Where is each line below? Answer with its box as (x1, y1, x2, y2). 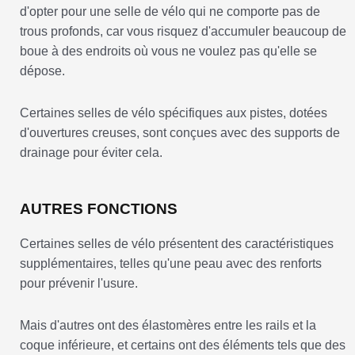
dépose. (20, 64, 65, 78)
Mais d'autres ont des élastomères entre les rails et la (20, 319, 316, 333)
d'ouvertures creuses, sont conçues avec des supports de (20, 126, 340, 140)
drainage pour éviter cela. (20, 146, 162, 160)
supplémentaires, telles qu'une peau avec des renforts (20, 257, 322, 271)
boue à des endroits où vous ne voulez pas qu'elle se (20, 44, 317, 59)
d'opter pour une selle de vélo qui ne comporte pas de (20, 5, 320, 19)
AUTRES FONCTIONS (20, 200, 177, 218)
